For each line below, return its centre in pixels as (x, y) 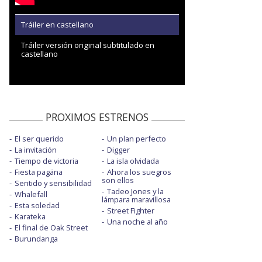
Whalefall (31, 194)
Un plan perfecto (136, 138)
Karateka (30, 216)
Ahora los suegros (139, 172)
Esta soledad (37, 205)
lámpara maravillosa (136, 199)
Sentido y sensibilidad (53, 183)
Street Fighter (130, 210)
